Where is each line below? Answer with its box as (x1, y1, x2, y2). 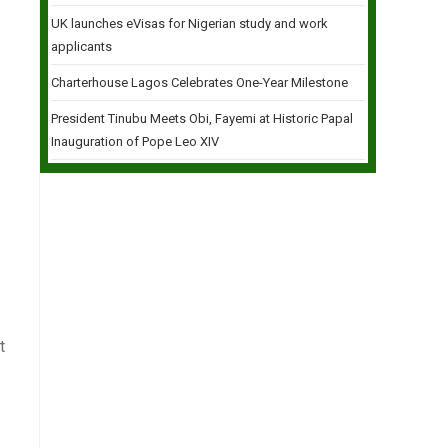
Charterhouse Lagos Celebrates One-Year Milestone (51, 75, 348, 90)
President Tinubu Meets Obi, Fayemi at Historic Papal (51, 111, 353, 126)
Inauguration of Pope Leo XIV (51, 134, 219, 149)
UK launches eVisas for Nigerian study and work (51, 16, 328, 31)
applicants (51, 39, 112, 54)
